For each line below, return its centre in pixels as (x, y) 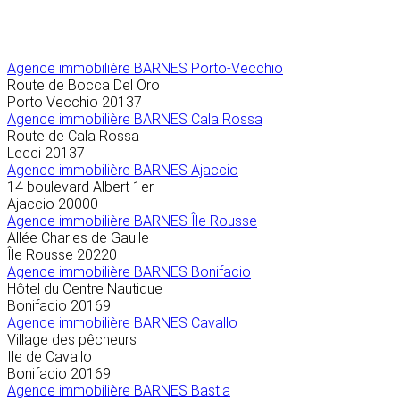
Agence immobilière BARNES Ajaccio (123, 171)
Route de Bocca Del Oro (83, 86)
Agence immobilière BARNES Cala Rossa (135, 120)
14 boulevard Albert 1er (80, 187)
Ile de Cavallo (50, 357)
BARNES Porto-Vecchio (208, 69)
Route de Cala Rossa (73, 137)
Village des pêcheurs (72, 340)
